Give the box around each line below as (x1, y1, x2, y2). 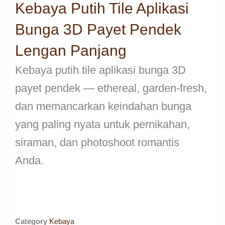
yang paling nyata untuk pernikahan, (15, 118, 190, 131)
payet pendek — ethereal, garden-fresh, (15, 81, 207, 94)
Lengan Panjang (15, 42, 127, 59)
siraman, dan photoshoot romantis (15, 136, 179, 149)
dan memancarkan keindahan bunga (15, 99, 191, 113)
